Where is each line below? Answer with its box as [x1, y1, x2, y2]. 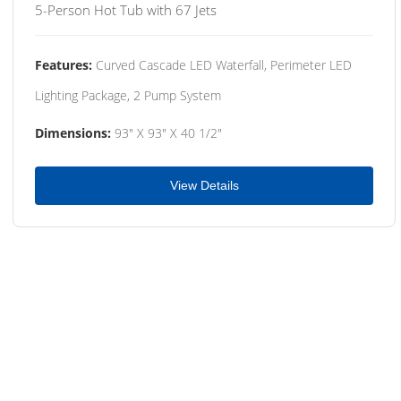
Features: [35, 55, 92, 73]
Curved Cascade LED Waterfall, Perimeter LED [92, 55, 352, 73]
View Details [169, 177, 239, 192]
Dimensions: [35, 124, 111, 141]
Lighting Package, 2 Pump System [35, 86, 221, 104]
